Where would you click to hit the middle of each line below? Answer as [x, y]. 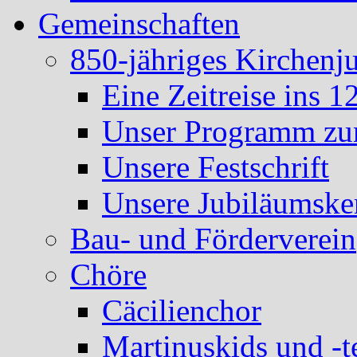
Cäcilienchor [182, 310]
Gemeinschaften [139, 23]
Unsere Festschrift [216, 167]
